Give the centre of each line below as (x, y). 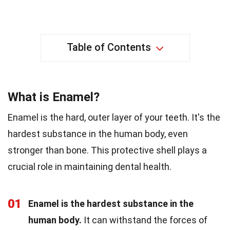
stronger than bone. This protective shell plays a (107, 150)
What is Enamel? (54, 97)
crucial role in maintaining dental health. (90, 167)
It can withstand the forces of (145, 220)
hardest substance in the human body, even (98, 134)
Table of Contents (109, 47)
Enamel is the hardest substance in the (111, 204)
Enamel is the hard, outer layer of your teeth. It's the (114, 118)
